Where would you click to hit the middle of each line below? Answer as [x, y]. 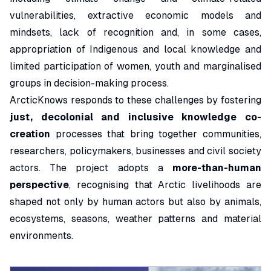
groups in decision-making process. [89, 83]
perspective [39, 185]
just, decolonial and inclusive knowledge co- [135, 117]
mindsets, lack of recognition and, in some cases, [135, 32]
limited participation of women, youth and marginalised [135, 66]
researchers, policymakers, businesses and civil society [135, 151]
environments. [41, 236]
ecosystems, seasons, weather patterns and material [135, 219]
